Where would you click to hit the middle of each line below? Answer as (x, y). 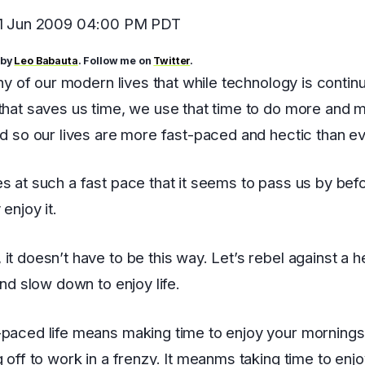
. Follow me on (116, 60)
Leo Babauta (46, 60)
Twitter (172, 60)
